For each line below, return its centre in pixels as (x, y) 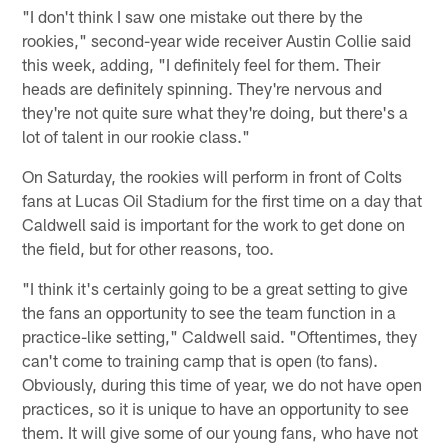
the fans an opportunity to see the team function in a (209, 311)
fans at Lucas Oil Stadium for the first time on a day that (222, 199)
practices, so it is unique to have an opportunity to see (216, 407)
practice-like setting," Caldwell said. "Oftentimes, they (220, 335)
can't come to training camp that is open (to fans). (200, 359)
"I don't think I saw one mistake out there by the (193, 15)
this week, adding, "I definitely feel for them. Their (201, 63)
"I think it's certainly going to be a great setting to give (215, 287)
